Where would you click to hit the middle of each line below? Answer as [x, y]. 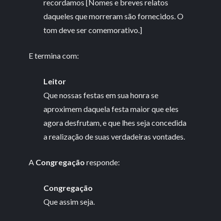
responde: [103, 162]
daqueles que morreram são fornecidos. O [114, 16]
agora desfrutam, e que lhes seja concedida [115, 123]
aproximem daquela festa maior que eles [111, 109]
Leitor [55, 81]
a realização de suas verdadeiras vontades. [114, 137]
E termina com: [54, 56]
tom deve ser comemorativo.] [93, 30]
